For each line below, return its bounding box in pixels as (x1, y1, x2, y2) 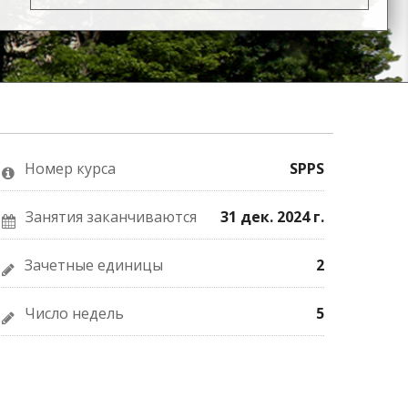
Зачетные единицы (25, 255, 164, 275)
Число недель (25, 303, 125, 323)
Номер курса (25, 158, 117, 178)
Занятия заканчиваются (25, 207, 198, 227)
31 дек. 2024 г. (219, 207, 324, 227)
